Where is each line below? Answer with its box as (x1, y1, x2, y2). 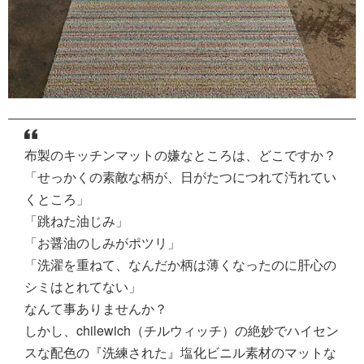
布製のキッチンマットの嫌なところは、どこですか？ (24, 145, 336, 165)
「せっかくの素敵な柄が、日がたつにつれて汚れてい (24, 167, 336, 187)
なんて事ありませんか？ (24, 299, 167, 318)
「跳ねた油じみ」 (24, 211, 128, 231)
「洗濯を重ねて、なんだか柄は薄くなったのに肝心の (24, 255, 336, 275)
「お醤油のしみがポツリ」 (24, 233, 180, 253)
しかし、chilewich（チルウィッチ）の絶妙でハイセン (24, 321, 339, 340)
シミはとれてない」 (24, 277, 141, 297)
